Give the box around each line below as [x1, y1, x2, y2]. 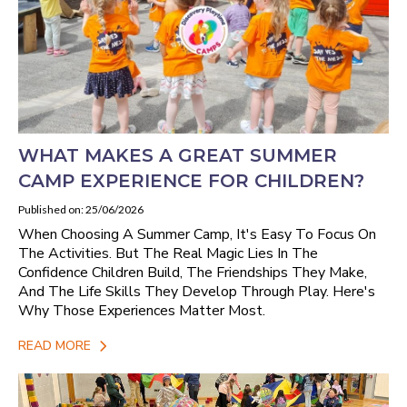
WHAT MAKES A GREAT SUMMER [18, 144, 337, 166]
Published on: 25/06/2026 [18, 202, 144, 216]
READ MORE [18, 337, 91, 355]
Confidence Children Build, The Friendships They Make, [18, 262, 367, 283]
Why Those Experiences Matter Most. [18, 300, 265, 321]
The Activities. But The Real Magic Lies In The [18, 243, 318, 263]
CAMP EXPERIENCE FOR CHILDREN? [18, 169, 364, 192]
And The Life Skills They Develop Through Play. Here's [18, 281, 375, 302]
